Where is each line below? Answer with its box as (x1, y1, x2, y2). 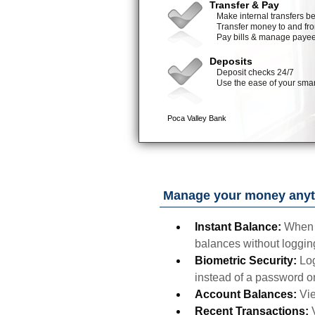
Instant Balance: (195, 221, 281, 233)
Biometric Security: (195, 255, 297, 266)
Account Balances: (195, 288, 300, 300)
